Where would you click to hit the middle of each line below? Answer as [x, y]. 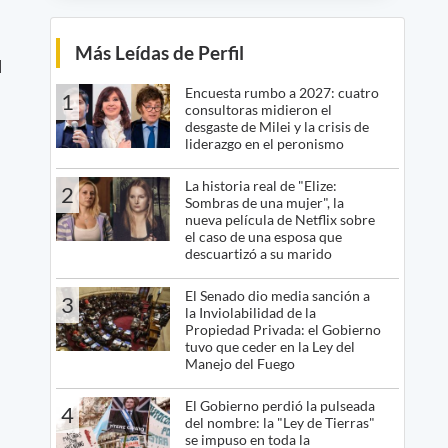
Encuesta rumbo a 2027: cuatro [281, 92]
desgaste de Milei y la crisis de [276, 126]
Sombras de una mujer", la [264, 202]
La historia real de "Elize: [260, 185]
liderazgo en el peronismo [264, 143]
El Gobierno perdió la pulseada [279, 405]
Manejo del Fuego [239, 363]
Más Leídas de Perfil [159, 52]
